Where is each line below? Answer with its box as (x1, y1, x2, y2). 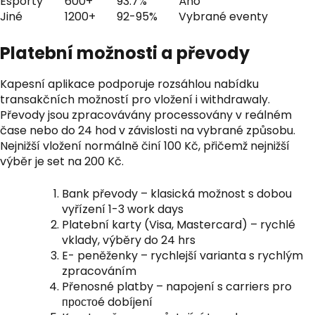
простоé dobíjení (62, 294, 153, 310)
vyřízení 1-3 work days (62, 201, 184, 217)
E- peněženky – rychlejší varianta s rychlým (62, 247, 303, 264)
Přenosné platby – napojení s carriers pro (62, 278, 292, 295)
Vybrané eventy (179, 8, 268, 25)
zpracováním (62, 263, 136, 279)
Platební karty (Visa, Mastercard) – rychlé (62, 217, 295, 233)
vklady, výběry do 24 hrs (62, 232, 195, 248)
